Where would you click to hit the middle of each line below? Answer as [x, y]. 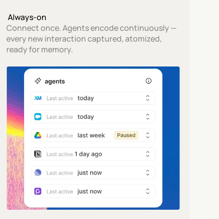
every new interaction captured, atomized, [84, 39]
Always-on [27, 17]
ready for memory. [40, 49]
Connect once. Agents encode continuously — [92, 28]
